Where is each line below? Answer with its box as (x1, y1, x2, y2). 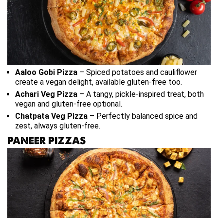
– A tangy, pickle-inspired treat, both (77, 89, 204, 99)
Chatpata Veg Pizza (15, 111, 88, 121)
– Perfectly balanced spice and (88, 111, 198, 121)
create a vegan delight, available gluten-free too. (15, 77, 182, 87)
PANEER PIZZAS (7, 134, 86, 147)
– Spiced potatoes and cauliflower (77, 67, 197, 77)
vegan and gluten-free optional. (15, 99, 122, 109)
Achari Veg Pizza (15, 89, 77, 99)
